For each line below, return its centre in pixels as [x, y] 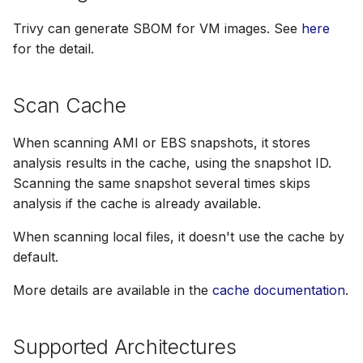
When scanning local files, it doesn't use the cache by [179, 236]
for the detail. [53, 48]
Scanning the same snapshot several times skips [162, 183]
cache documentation [279, 290]
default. [36, 256]
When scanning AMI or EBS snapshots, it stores [162, 142]
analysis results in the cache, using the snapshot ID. [172, 162]
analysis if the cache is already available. [137, 203]
